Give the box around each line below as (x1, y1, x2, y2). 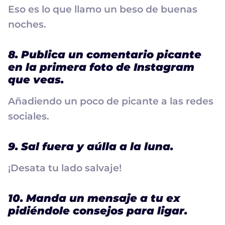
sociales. (8, 110, 49, 122)
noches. (8, 18, 46, 30)
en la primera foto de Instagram (8, 60, 194, 73)
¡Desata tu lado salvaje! (8, 162, 122, 174)
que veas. (8, 73, 64, 86)
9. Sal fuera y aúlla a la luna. (8, 140, 173, 153)
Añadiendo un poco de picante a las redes (8, 95, 213, 107)
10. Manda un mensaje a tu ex (8, 191, 180, 204)
